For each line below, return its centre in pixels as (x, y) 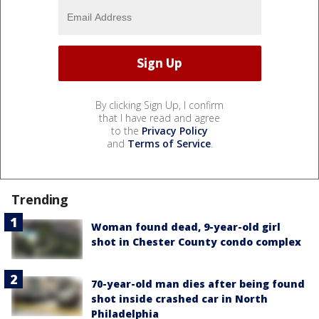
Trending (40, 199)
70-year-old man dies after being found (198, 284)
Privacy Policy (175, 130)
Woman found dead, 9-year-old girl (186, 226)
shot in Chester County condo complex (196, 241)
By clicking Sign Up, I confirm (159, 105)
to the (126, 130)
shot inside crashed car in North (179, 299)
